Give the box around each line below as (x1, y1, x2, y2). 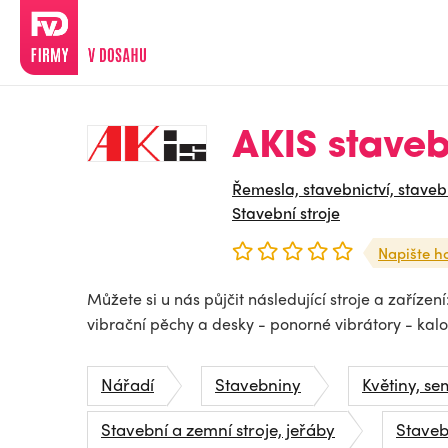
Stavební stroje (232, 201, 340, 224)
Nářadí (101, 372, 154, 396)
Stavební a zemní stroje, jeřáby (101, 417, 335, 441)
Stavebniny (215, 372, 301, 396)
